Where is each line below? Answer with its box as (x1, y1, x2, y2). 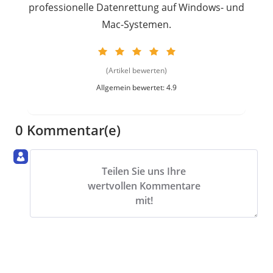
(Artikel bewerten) (106, 65, 167, 76)
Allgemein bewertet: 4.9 (96, 82, 177, 93)
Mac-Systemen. (102, 17, 171, 31)
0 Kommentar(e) (15, 120, 121, 139)
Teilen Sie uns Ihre (102, 165, 186, 179)
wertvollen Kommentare (87, 179, 200, 193)
